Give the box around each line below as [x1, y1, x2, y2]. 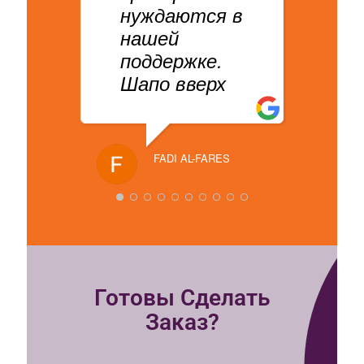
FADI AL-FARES [154, 149, 230, 166]
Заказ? [145, 308, 219, 336]
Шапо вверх [120, 68, 226, 97]
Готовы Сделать [93, 284, 271, 311]
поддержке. [120, 45, 223, 74]
